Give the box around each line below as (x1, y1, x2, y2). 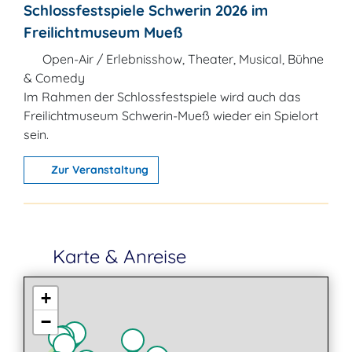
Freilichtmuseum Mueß (24, 23, 182, 42)
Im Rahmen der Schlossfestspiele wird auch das (24, 89, 301, 104)
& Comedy (24, 70, 85, 86)
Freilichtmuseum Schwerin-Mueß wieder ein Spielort (24, 108, 318, 123)
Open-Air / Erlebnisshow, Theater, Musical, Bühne (39, 51, 324, 67)
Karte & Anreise (47, 244, 186, 268)
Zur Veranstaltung (47, 163, 148, 177)
